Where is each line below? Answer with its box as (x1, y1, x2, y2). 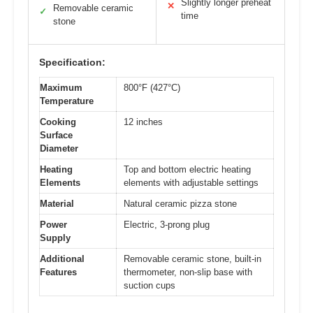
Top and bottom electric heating (124, 163, 251, 175)
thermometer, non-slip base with (124, 266, 252, 277)
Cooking (40, 116, 76, 127)
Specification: (39, 56, 105, 68)
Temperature (40, 95, 94, 106)
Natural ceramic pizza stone (124, 198, 237, 209)
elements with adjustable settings (124, 177, 259, 188)
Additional (40, 253, 85, 264)
